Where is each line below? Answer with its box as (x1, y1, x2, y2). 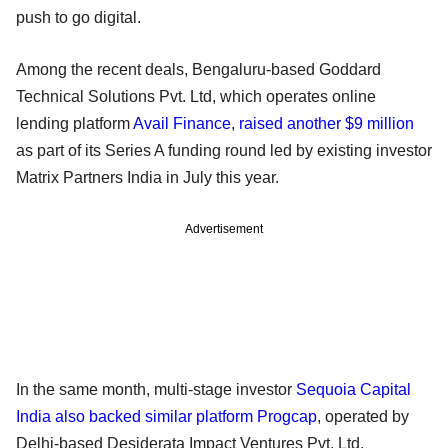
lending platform (16, 114, 133, 132)
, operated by (317, 407, 409, 425)
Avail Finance (133, 114, 231, 132)
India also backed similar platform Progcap (16, 407, 317, 425)
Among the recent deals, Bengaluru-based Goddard (16, 60, 381, 78)
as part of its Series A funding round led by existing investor (16, 141, 432, 159)
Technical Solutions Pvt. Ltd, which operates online (16, 87, 376, 105)
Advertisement (185, 221, 263, 236)
